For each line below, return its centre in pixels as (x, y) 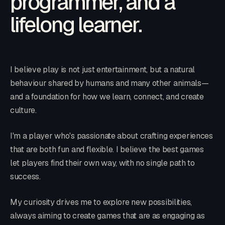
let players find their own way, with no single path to (102, 163)
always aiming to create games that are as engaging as (107, 216)
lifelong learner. (76, 25)
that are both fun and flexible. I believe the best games (107, 150)
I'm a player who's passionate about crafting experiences (111, 136)
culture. (23, 110)
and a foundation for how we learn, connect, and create (107, 97)
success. (25, 177)
